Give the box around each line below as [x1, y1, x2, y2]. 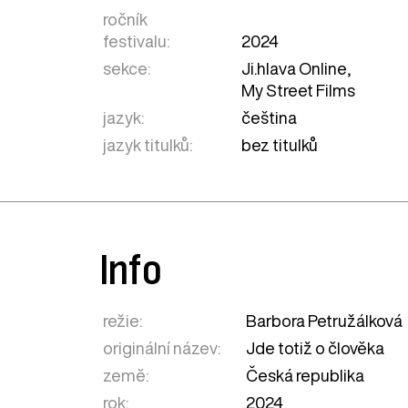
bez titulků [241, 136, 319, 153]
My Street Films [241, 81, 356, 98]
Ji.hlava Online [241, 59, 348, 76]
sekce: [103, 59, 151, 76]
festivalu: [103, 32, 170, 49]
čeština [241, 108, 298, 126]
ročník [103, 10, 148, 27]
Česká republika [246, 366, 365, 383]
